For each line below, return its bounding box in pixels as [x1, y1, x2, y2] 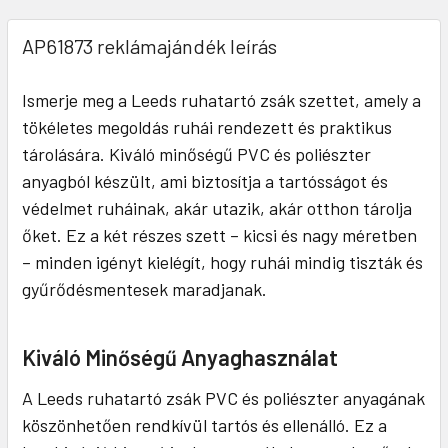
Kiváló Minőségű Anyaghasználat [22, 343, 338, 370]
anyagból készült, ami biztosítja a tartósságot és [22, 169, 388, 192]
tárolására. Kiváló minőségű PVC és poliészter [22, 142, 371, 165]
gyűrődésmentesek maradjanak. [22, 277, 267, 300]
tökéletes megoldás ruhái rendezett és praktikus [22, 115, 392, 138]
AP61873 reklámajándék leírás [22, 33, 277, 58]
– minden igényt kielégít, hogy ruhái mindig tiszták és [22, 250, 423, 273]
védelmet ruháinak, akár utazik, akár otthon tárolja [22, 196, 412, 219]
